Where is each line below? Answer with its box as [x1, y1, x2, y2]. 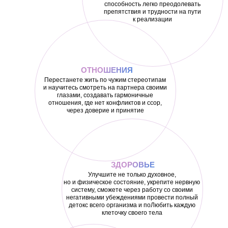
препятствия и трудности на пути [104, 8, 201, 15]
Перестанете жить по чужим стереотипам [44, 76, 166, 83]
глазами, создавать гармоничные [57, 92, 153, 99]
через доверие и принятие [66, 107, 144, 114]
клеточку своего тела [101, 209, 162, 216]
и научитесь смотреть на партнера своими [43, 84, 167, 91]
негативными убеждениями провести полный [66, 194, 198, 201]
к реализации [133, 16, 172, 23]
